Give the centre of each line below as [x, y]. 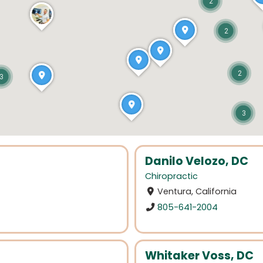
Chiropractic [171, 176]
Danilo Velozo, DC [197, 161]
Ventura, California [197, 192]
